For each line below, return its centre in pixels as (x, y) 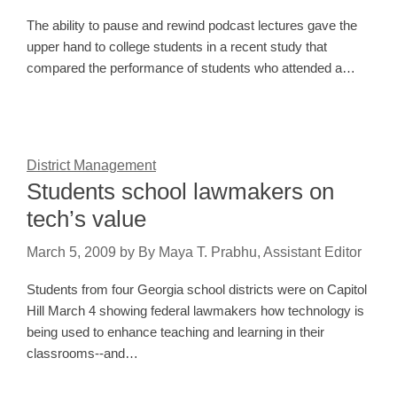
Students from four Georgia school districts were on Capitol (197, 290)
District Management (91, 166)
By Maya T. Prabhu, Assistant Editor (250, 253)
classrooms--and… (82, 354)
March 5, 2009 (71, 253)
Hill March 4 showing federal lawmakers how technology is (195, 311)
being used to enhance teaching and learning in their (175, 332)
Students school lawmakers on (180, 192)
